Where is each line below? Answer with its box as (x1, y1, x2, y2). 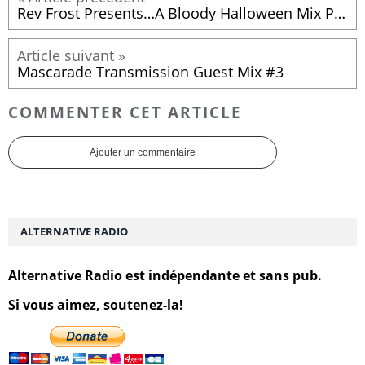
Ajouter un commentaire (90, 146, 196, 158)
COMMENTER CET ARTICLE (8, 101, 242, 122)
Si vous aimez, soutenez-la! (8, 295, 183, 314)
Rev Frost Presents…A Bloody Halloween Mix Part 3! (334, 3, 345, 24)
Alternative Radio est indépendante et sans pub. (8, 266, 322, 284)
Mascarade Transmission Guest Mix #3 (17, 62, 284, 82)
